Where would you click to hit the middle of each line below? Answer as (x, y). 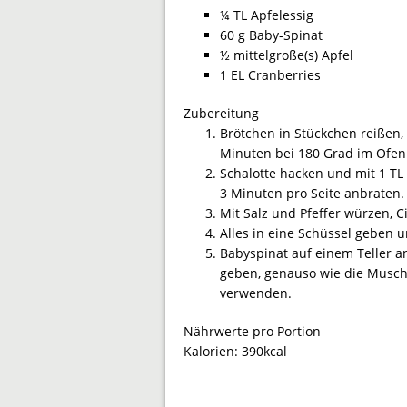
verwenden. (256, 293)
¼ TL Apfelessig (267, 15)
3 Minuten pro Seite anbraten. (312, 193)
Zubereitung (221, 113)
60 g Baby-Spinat (271, 35)
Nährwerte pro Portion (252, 331)
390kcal (264, 351)
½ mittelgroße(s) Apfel (287, 55)
